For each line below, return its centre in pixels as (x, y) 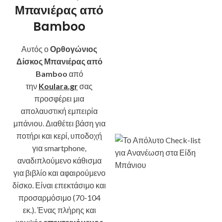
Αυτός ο (36, 49)
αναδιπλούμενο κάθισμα (59, 160)
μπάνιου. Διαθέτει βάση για (59, 123)
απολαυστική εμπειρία (59, 111)
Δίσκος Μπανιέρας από (59, 61)
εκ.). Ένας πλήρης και (59, 210)
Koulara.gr (58, 86)
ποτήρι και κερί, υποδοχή (59, 136)
